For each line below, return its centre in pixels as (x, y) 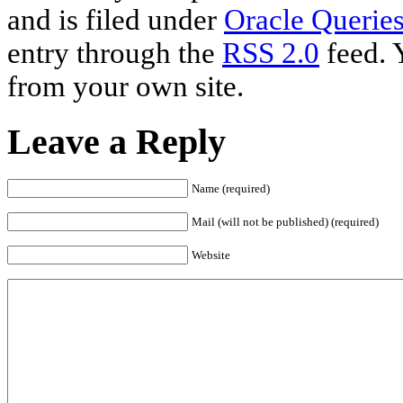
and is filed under (116, 20)
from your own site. (125, 86)
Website (211, 255)
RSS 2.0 (271, 53)
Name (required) (231, 189)
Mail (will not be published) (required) (285, 222)
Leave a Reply (116, 141)
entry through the (115, 53)
